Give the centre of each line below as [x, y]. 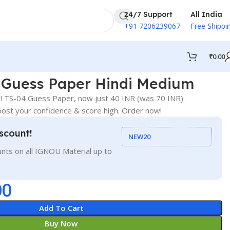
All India [206, 14]
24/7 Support [148, 14]
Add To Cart [61, 208]
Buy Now [61, 223]
